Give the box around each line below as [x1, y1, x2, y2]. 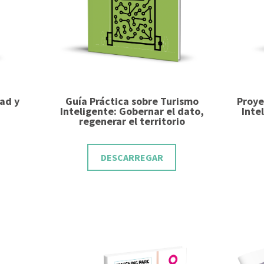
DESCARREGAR [100, 151, 163, 163]
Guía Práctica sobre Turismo [65, 94, 199, 108]
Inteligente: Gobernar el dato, [60, 104, 204, 118]
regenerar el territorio [78, 114, 185, 128]
